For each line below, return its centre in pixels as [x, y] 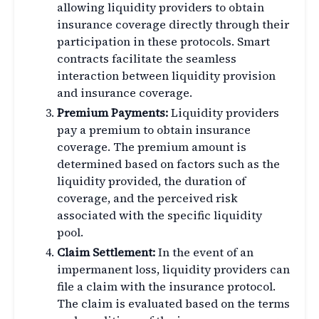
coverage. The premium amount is [152, 147]
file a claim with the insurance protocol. [166, 287]
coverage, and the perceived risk [147, 198]
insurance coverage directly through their [173, 25]
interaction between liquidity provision [166, 76]
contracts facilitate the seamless [147, 59]
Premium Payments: [113, 113]
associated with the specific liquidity [159, 215]
